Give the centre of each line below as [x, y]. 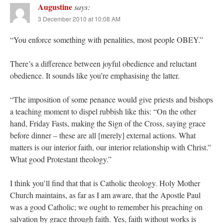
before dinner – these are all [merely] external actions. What [103, 135]
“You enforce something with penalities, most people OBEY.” [107, 40]
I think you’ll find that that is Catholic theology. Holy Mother [105, 183]
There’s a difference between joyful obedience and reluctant [103, 64]
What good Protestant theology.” [61, 159]
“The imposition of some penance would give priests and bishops [111, 100]
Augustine [55, 7]
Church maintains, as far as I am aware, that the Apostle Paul [105, 195]
